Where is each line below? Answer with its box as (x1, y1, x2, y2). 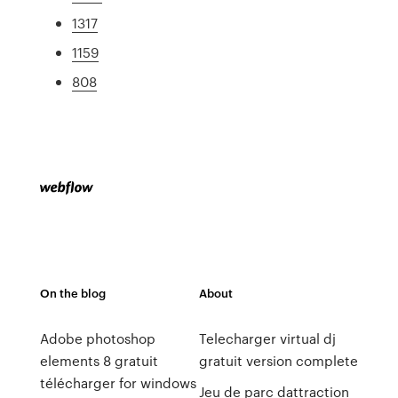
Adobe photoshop (39, 329, 155, 348)
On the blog (39, 284, 106, 301)
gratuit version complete (198, 351, 358, 370)
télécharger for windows (39, 373, 196, 393)
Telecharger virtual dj (198, 329, 336, 348)
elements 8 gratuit (39, 351, 158, 370)
